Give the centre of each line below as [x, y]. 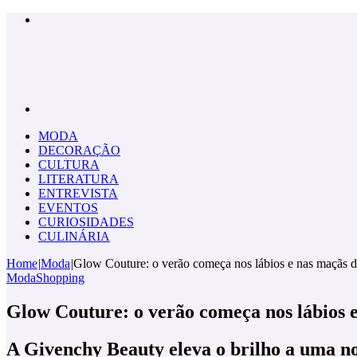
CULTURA [69, 165]
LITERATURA [78, 179]
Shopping [60, 278]
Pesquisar [61, 108]
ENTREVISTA [78, 193]
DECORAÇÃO [79, 150]
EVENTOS [68, 208]
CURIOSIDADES [86, 222]
